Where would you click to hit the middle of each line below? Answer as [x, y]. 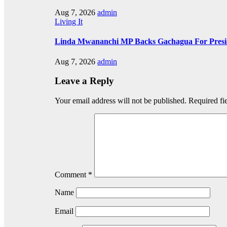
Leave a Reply [84, 81]
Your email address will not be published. [121, 101]
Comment [71, 175]
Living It [69, 22]
